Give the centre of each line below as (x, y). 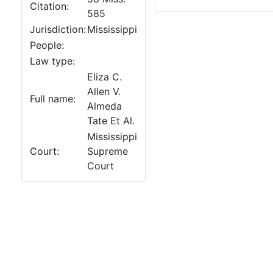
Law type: (52, 61)
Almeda (105, 106)
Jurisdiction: (58, 29)
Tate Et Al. (111, 121)
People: (47, 45)
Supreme (108, 151)
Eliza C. (105, 77)
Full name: (53, 99)
